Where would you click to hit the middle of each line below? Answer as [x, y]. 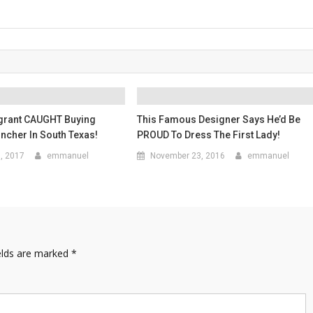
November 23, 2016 [188, 156]
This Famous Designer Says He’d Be [219, 119]
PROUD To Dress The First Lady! [209, 135]
